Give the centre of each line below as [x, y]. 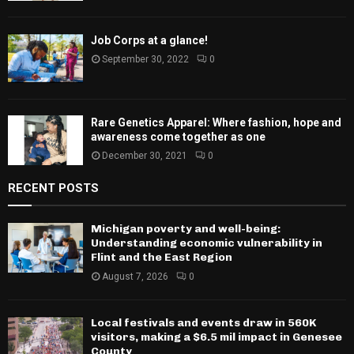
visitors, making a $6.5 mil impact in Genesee [217, 337]
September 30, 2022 [145, 59]
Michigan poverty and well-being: [186, 229]
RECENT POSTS [53, 188]
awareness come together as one [178, 136]
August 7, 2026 [135, 277]
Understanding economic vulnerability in [207, 243]
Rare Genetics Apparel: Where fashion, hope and [216, 122]
